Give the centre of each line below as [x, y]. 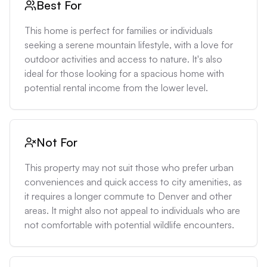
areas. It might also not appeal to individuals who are [132, 210]
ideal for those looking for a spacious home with [124, 73]
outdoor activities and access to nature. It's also [123, 59]
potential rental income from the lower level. [116, 88]
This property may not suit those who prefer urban [129, 167]
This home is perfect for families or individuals [119, 30]
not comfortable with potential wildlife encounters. [129, 225]
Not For [57, 142]
